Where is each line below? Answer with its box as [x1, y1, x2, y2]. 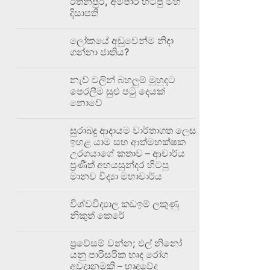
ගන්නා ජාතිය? [70, 45, 129, 58]
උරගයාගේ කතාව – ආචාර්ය [70, 146, 185, 159]
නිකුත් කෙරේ [70, 209, 125, 221]
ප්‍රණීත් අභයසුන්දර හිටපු [70, 158, 169, 171]
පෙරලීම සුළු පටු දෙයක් [70, 84, 165, 97]
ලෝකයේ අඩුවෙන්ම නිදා [70, 34, 174, 46]
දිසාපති [70, 6, 98, 19]
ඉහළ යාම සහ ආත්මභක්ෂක [70, 135, 186, 148]
